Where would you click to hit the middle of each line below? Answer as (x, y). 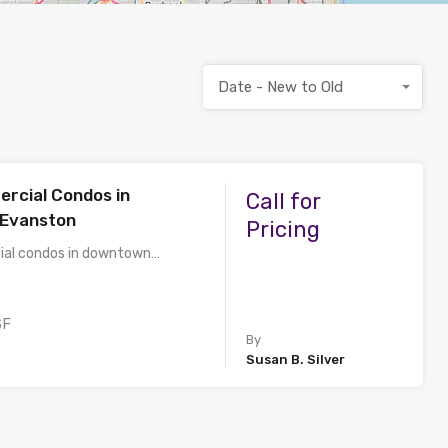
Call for (284, 201)
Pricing (283, 229)
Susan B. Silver (296, 359)
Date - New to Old (280, 87)
